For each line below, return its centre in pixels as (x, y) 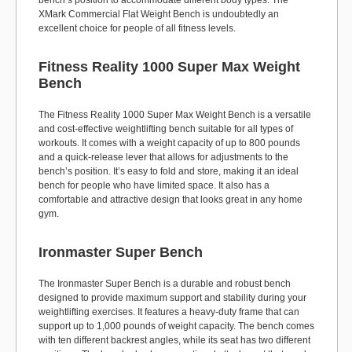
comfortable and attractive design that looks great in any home (170, 200)
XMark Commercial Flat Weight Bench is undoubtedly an (159, 14)
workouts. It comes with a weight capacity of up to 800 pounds (169, 143)
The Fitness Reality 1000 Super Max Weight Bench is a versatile (175, 115)
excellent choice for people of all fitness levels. (137, 28)
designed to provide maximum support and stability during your (172, 298)
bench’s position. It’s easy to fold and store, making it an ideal (169, 171)
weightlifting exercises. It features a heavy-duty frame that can (169, 312)
